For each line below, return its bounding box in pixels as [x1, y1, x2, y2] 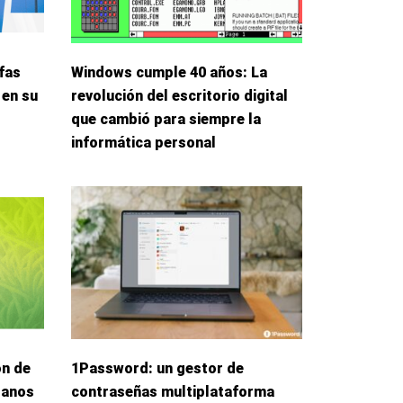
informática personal [70, 134, 216, 152]
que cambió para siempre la [70, 111, 261, 129]
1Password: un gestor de [70, 359, 244, 377]
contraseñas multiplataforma [70, 382, 274, 400]
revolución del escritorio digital [70, 87, 288, 105]
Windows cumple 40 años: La [70, 64, 267, 82]
